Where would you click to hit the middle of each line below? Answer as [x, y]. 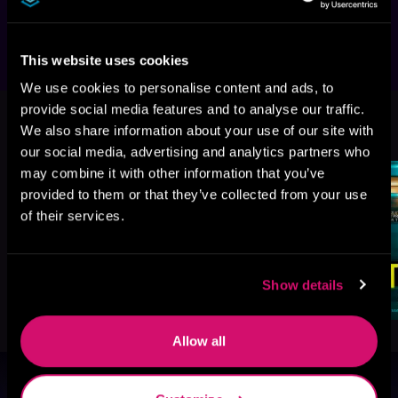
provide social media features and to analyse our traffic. [193, 109]
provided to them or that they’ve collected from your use [194, 195]
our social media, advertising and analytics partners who [195, 152]
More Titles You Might [141, 119]
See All [330, 130]
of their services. [72, 216]
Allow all [199, 341]
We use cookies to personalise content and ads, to [177, 88]
